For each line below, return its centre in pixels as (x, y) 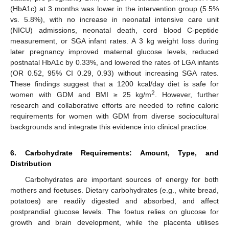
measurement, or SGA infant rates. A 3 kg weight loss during (114, 41)
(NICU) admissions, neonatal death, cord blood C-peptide (114, 30)
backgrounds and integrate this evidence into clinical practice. (109, 127)
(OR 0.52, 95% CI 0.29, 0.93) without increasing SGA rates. (114, 73)
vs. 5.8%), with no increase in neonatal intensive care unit (114, 19)
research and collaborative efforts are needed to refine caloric (114, 105)
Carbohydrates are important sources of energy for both (122, 179)
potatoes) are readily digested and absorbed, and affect (114, 201)
